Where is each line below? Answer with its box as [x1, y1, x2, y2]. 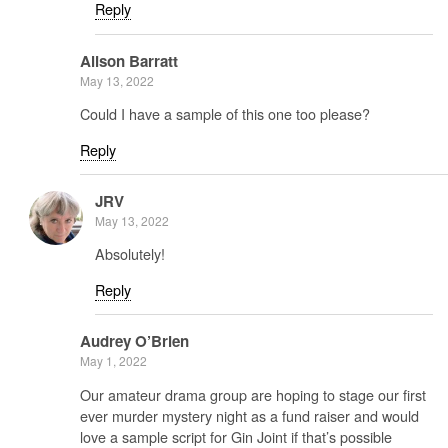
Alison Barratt [80, 49, 178, 72]
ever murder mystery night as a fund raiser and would [80, 404, 419, 426]
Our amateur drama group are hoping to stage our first [80, 383, 426, 405]
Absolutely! [95, 243, 165, 265]
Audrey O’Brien [80, 330, 189, 353]
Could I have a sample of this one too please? [80, 103, 370, 125]
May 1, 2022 [80, 352, 147, 370]
